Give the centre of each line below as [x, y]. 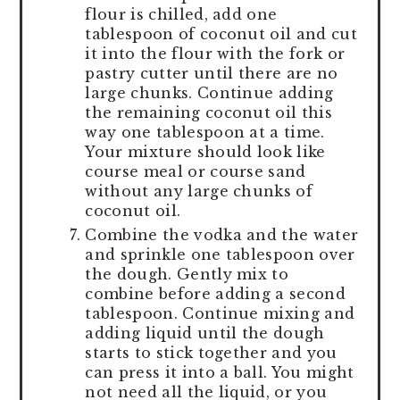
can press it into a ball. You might [220, 372]
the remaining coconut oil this [208, 112]
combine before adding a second [215, 293]
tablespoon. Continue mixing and [220, 313]
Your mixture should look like [205, 151]
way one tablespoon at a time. [205, 132]
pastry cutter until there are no [212, 73]
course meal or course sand [196, 171]
